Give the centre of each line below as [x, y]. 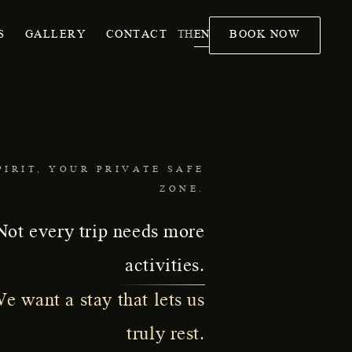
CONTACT [137, 35]
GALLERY [55, 35]
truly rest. [166, 336]
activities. [165, 268]
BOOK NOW [265, 35]
